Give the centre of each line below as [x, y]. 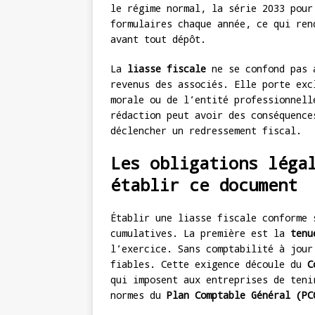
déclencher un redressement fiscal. [206, 131]
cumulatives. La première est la [200, 233]
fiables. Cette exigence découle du [209, 264]
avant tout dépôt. [158, 39]
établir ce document [204, 185]
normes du [139, 295]
